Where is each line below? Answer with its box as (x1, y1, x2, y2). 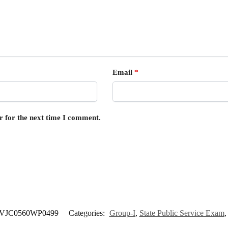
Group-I (109, 208, 135, 217)
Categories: (68, 208, 107, 217)
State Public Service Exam (139, 208, 224, 217)
